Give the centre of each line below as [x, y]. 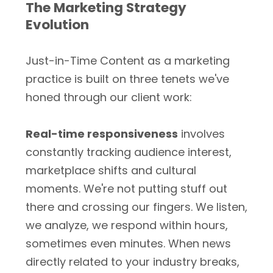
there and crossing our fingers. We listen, [136, 207]
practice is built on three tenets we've [127, 79]
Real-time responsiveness [102, 134]
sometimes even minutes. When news [128, 243]
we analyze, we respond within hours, [127, 225]
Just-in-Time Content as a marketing [128, 61]
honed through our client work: [109, 97]
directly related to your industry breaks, [133, 262]
